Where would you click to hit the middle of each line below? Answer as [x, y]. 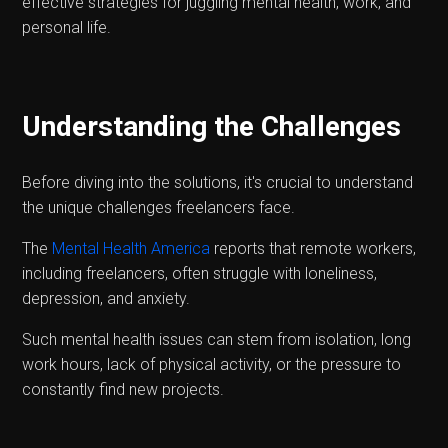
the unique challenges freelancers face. [159, 207]
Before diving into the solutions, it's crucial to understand [218, 182]
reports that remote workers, [315, 248]
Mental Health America [133, 248]
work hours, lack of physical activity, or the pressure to [212, 364]
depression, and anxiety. [106, 298]
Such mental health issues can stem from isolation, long [217, 339]
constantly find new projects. [123, 389]
